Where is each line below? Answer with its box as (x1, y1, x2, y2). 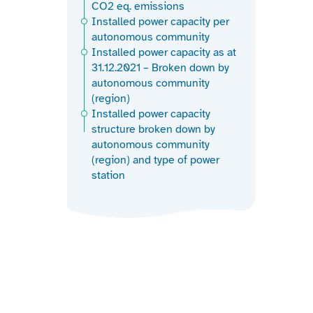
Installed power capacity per (92, 15, 229, 29)
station (92, 168, 125, 183)
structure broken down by (92, 122, 215, 137)
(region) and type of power (92, 153, 219, 168)
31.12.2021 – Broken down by (92, 61, 229, 75)
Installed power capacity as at (92, 45, 236, 60)
